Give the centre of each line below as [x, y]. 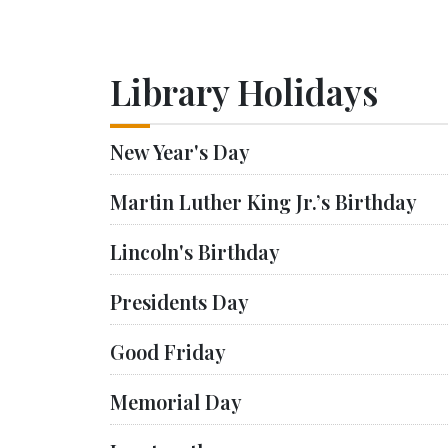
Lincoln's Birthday [195, 251]
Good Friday [168, 351]
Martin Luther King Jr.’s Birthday [263, 201]
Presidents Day [179, 301]
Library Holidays [244, 91]
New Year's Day [180, 151]
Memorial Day [176, 401]
